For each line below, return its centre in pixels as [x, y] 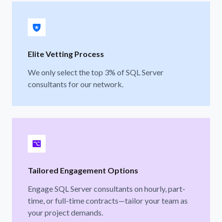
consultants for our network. [76, 84]
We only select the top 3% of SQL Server [96, 72]
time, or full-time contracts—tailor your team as [108, 200]
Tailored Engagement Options [83, 170]
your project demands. [65, 212]
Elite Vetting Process [66, 54]
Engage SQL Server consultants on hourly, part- [107, 188]
